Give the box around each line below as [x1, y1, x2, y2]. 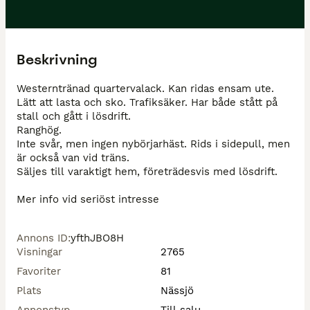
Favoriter [17, 265, 61, 277]
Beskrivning [17, 51, 97, 69]
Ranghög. [17, 124, 62, 136]
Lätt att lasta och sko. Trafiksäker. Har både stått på [17, 96, 277, 109]
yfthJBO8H [71, 232, 124, 244]
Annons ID [17, 232, 68, 244]
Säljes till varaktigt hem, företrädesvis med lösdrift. [17, 165, 277, 178]
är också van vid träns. [17, 152, 129, 164]
